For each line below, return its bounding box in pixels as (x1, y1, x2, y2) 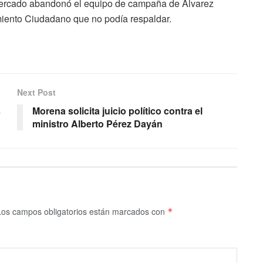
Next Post (17, 86, 56, 99)
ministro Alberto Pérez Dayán (32, 117, 163, 131)
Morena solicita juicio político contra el (32, 104, 203, 118)
